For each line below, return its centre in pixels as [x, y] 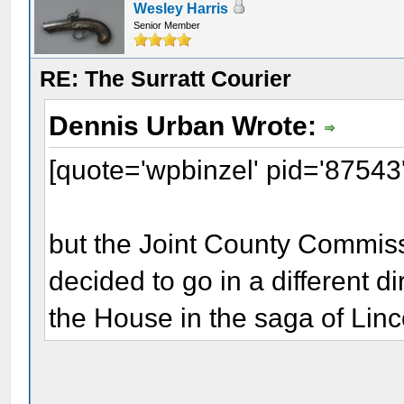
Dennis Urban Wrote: [187, 126]
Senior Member [167, 25]
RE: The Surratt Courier [166, 78]
